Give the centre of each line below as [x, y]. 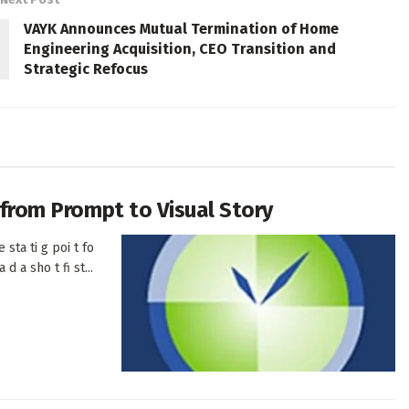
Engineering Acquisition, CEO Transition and [180, 49]
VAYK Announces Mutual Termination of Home [181, 29]
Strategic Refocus [86, 69]
